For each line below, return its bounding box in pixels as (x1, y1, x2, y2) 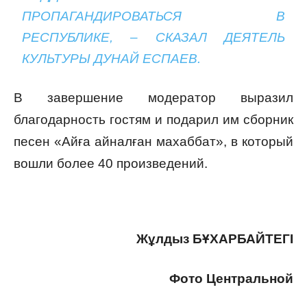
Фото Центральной (169, 271, 293, 286)
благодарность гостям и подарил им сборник (14, 112, 293, 127)
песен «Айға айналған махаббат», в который (14, 134, 293, 149)
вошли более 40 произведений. (14, 156, 208, 171)
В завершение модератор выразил (14, 90, 293, 106)
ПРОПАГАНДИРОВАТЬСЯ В (22, 9, 285, 24)
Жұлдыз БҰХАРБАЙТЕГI (136, 232, 293, 247)
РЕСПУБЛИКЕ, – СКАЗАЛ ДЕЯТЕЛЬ (22, 30, 285, 45)
